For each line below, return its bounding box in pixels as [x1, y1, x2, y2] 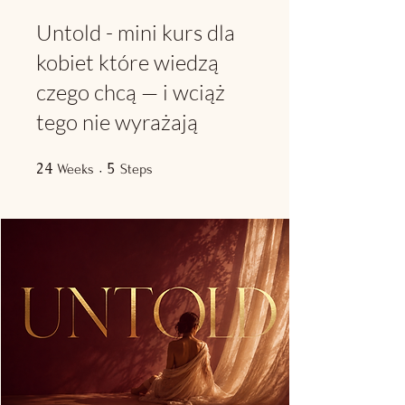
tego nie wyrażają [36, 108, 198, 136]
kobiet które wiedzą [36, 49, 219, 76]
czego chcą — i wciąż [36, 79, 225, 106]
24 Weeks [94, 159, 136, 169]
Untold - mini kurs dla [36, 19, 235, 46]
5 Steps [153, 159, 185, 169]
